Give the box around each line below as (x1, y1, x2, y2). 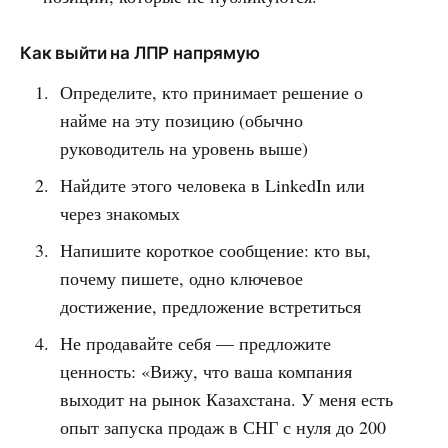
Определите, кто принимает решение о (59, 79, 363, 104)
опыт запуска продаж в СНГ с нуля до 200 (59, 414, 386, 439)
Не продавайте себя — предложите (59, 330, 331, 355)
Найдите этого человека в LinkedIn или (59, 172, 365, 197)
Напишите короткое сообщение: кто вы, (59, 237, 371, 262)
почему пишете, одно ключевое (59, 265, 303, 290)
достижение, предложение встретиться (59, 293, 361, 318)
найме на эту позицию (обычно (59, 107, 303, 132)
